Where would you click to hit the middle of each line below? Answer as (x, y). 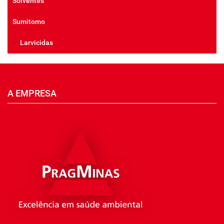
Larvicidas (36, 42)
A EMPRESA (32, 93)
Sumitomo (29, 21)
